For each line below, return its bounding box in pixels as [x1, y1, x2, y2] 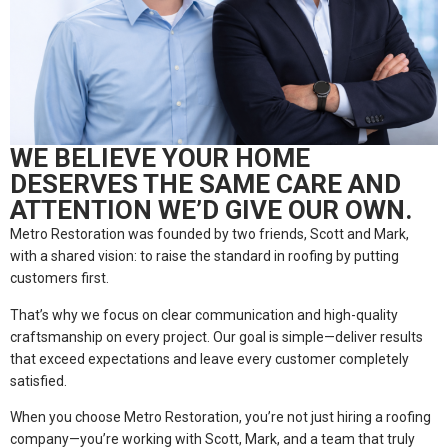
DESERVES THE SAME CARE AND [10, 169, 401, 200]
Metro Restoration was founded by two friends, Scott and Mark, [10, 226, 409, 243]
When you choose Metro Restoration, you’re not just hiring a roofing [10, 409, 431, 426]
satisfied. [10, 372, 67, 389]
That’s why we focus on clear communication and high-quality [10, 306, 398, 323]
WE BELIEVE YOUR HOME [10, 143, 310, 174]
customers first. [10, 270, 109, 287]
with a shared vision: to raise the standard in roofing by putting [10, 248, 399, 265]
